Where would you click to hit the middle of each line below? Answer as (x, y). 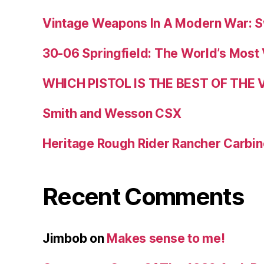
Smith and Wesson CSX (112, 114)
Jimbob (65, 239)
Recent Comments (143, 197)
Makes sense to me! (166, 239)
